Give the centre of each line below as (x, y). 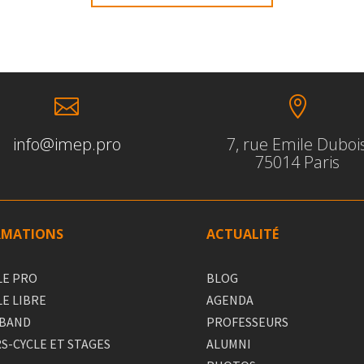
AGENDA (230, 299)
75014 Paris (297, 162)
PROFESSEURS (247, 321)
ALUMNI (228, 343)
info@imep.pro (67, 145)
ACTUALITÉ (242, 234)
